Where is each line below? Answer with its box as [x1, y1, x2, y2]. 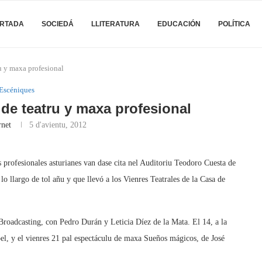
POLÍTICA [218, 20, 250, 28]
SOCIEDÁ [42, 20, 74, 28]
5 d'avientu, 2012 [29, 120, 87, 129]
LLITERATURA [91, 20, 140, 28]
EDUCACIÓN [157, 20, 201, 28]
